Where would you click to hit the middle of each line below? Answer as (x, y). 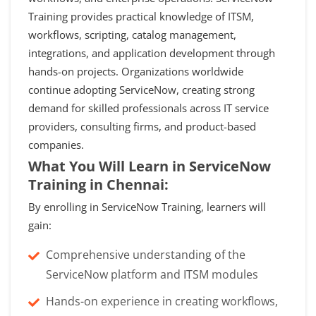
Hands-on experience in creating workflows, (162, 301)
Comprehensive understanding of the (146, 254)
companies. (56, 144)
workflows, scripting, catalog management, (132, 34)
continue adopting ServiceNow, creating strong (141, 89)
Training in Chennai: (98, 184)
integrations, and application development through (152, 53)
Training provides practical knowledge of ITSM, (141, 16)
